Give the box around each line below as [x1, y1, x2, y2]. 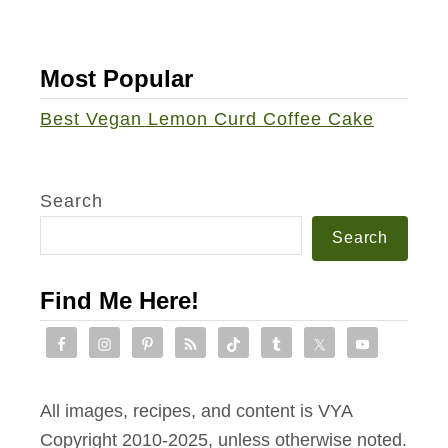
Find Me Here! [40, 286, 199, 314]
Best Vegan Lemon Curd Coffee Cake [40, 108, 374, 129]
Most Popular [40, 64, 193, 92]
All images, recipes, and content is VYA [40, 400, 352, 421]
